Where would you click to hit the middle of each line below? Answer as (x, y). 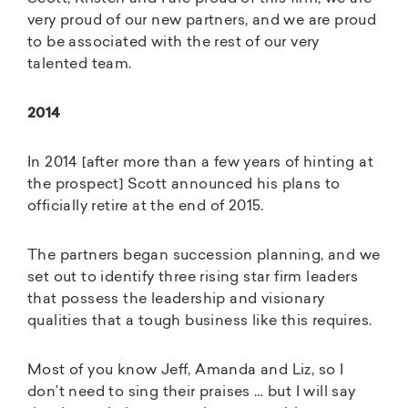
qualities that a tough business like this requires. (200, 321)
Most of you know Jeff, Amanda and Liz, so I (186, 370)
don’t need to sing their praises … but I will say (192, 392)
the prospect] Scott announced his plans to (184, 184)
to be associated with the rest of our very (173, 42)
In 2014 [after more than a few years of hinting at (200, 163)
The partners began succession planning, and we (204, 255)
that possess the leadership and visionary (176, 299)
